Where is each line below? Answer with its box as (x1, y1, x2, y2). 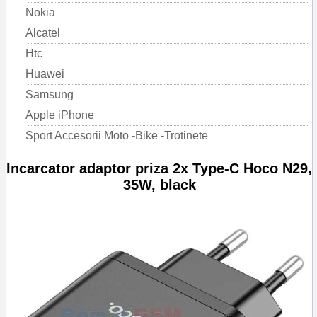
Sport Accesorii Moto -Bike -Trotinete (25, 129, 208, 142)
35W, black (122, 177, 196, 193)
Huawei (25, 68, 64, 81)
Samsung (25, 88, 74, 101)
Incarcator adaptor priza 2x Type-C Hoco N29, (6, 161, 312, 177)
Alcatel (25, 27, 60, 40)
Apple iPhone (25, 109, 94, 122)
